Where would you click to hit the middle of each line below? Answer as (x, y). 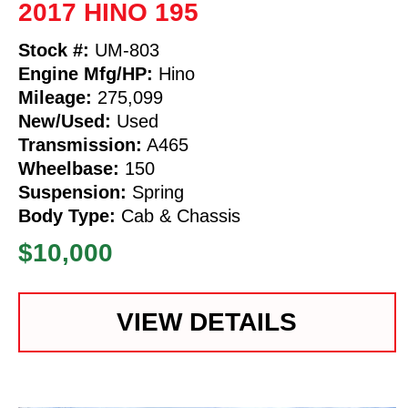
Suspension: (72, 192)
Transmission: (80, 144)
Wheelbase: (69, 168)
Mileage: (55, 97)
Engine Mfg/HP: (86, 73)
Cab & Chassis (178, 215)
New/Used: (65, 121)
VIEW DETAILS (207, 321)
